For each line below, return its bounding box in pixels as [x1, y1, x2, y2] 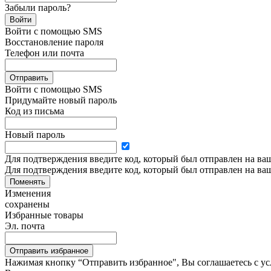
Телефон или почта [5, 47, 84, 58]
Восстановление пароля [5, 36, 103, 47]
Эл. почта [5, 220, 45, 231]
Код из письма [5, 105, 64, 116]
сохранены [5, 198, 50, 209]
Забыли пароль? [5, 2, 71, 13]
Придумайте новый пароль [5, 94, 117, 105]
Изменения [5, 188, 51, 198]
